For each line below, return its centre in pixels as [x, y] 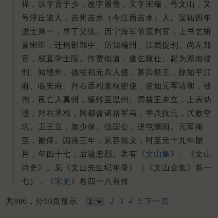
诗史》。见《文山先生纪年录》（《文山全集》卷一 [117, 168]
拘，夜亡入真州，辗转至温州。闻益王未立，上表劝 [117, 100]
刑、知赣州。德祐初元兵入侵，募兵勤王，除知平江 [117, 73]
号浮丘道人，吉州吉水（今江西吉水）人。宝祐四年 [117, 18]
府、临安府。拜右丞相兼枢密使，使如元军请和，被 [117, 86]
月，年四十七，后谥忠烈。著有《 [83, 154]
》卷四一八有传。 [104, 182]
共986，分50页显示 [44, 201]
